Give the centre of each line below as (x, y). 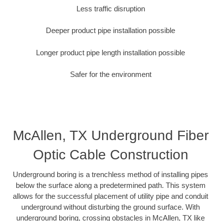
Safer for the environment (110, 74)
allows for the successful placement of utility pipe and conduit (110, 196)
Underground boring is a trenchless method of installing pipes (110, 174)
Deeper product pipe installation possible (110, 31)
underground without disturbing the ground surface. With (110, 207)
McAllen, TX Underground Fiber (110, 135)
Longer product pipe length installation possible (110, 52)
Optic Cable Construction (110, 154)
